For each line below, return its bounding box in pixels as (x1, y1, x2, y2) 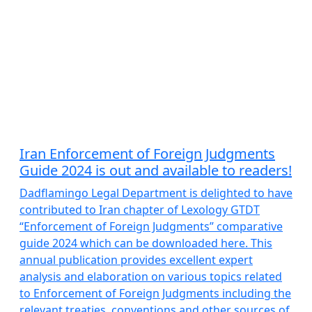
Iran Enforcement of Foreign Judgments (19, 144, 275, 163)
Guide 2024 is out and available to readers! (19, 161, 292, 180)
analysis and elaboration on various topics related (19, 269, 282, 284)
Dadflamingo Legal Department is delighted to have (19, 185, 292, 201)
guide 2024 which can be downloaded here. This (19, 235, 272, 251)
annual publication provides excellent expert (19, 252, 253, 267)
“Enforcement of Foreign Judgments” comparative (19, 219, 283, 234)
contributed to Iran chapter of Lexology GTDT (19, 202, 260, 217)
